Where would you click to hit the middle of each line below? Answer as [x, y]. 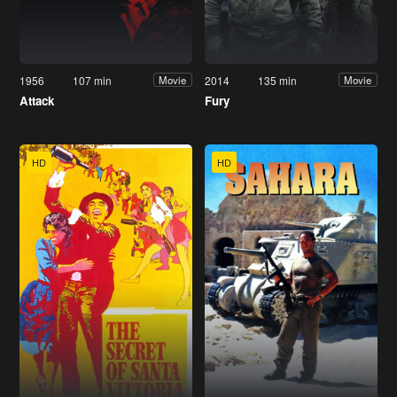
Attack [37, 100]
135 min [278, 80]
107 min [93, 80]
